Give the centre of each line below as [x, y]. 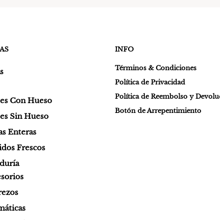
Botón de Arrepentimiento [158, 110]
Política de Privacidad [150, 82]
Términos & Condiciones [156, 68]
